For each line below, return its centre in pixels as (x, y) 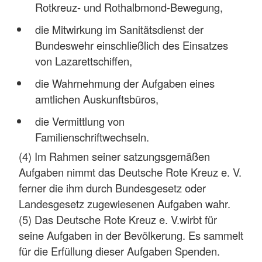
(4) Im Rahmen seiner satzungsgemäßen (114, 156)
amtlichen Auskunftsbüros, (96, 99)
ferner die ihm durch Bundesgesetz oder (112, 187)
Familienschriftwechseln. (92, 137)
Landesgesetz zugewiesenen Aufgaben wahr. (125, 203)
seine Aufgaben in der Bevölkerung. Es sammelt (131, 235)
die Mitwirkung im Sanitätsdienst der (119, 29)
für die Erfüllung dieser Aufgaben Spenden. (119, 251)
